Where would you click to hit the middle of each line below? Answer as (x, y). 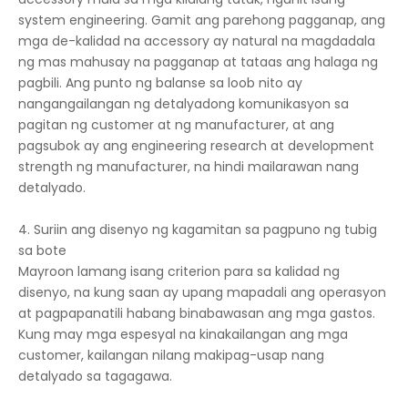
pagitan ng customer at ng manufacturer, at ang (176, 125)
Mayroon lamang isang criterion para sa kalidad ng (179, 272)
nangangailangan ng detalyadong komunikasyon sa (184, 104)
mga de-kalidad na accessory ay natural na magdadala (197, 41)
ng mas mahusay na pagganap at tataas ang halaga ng (198, 62)
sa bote (42, 251)
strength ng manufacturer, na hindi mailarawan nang (189, 167)
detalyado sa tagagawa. (95, 377)
